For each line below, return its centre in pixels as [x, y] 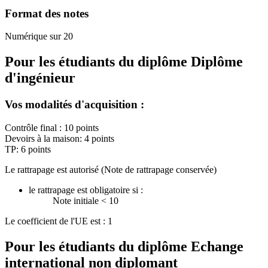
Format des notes [47, 13]
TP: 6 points [28, 149]
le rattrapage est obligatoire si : [86, 190]
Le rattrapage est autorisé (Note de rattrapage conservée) [111, 169]
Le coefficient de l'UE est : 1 [59, 221]
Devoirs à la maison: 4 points [60, 138]
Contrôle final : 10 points [52, 127]
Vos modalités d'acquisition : [74, 105]
